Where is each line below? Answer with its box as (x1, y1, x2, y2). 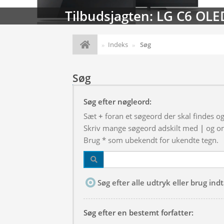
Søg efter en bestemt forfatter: (83, 207, 193, 217)
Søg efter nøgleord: (83, 96, 151, 106)
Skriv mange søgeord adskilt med (83, 123, 200, 133)
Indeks (108, 40, 128, 49)
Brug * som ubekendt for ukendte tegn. (83, 135, 218, 145)
